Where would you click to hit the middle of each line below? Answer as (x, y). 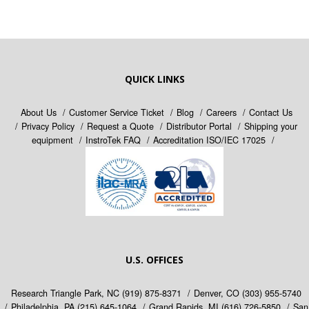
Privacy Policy (48, 126)
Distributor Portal (199, 126)
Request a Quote (120, 126)
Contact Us (270, 112)
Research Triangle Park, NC (67, 293)
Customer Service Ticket (116, 112)
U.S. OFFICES (154, 260)
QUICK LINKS (154, 79)
